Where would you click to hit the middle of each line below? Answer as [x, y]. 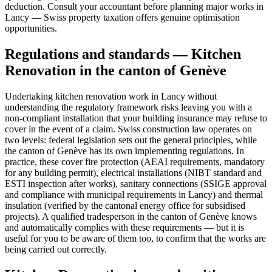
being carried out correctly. [56, 249]
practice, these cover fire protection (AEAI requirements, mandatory [135, 161]
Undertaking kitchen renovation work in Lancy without [111, 96]
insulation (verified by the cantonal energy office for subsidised [125, 205]
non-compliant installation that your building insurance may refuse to [136, 118]
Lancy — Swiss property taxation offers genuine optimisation [122, 18]
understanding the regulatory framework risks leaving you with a [128, 107]
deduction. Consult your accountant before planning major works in [134, 7]
